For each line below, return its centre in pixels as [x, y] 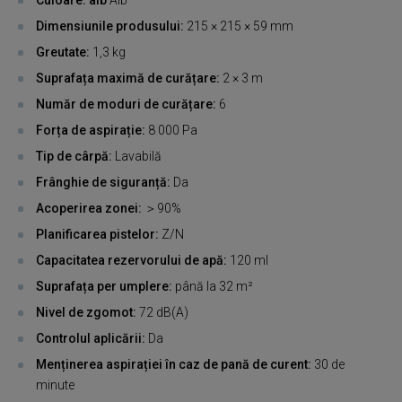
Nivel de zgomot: [87, 312]
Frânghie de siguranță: [105, 182]
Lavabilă [138, 156]
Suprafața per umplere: [105, 286]
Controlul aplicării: [92, 338]
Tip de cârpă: [75, 156]
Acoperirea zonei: [90, 208]
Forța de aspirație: [92, 130]
